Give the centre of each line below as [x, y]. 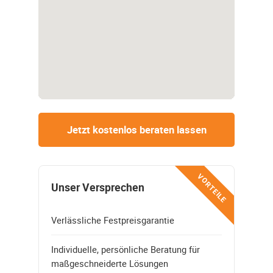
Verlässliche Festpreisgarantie [113, 220]
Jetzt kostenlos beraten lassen [136, 130]
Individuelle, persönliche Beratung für [126, 250]
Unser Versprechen [98, 188]
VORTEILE [212, 188]
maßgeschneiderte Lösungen [110, 264]
